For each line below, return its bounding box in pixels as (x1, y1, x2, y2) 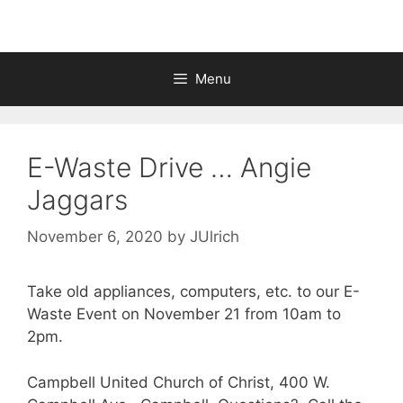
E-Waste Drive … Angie (27, 150, 311, 184)
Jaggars (27, 183, 128, 216)
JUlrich (190, 228, 239, 246)
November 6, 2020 (27, 228, 163, 246)
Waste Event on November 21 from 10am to (27, 305, 341, 323)
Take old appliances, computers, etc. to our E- (27, 282, 360, 300)
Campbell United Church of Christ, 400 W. (27, 372, 330, 391)
